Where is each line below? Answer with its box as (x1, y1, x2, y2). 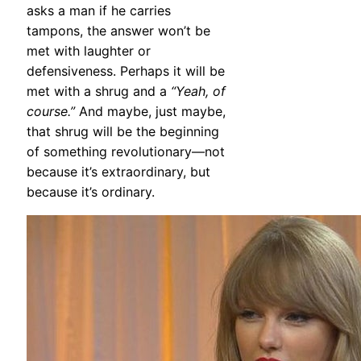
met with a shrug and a (27, 83, 171, 100)
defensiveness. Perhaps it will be (27, 63, 225, 80)
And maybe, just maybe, (75, 103, 226, 120)
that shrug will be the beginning (27, 123, 219, 140)
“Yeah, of (171, 83, 226, 100)
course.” (27, 103, 75, 120)
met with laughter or (27, 43, 151, 60)
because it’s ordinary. (27, 184, 155, 201)
